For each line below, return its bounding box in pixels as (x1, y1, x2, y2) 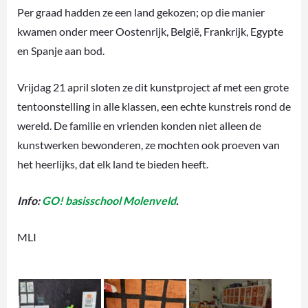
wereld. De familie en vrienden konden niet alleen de (17, 118, 261, 132)
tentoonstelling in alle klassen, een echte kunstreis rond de (17, 99, 291, 113)
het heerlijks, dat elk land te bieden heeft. (17, 157, 208, 170)
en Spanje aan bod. (17, 43, 104, 57)
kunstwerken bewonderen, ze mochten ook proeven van (17, 137, 280, 151)
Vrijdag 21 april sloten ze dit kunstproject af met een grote (17, 80, 289, 93)
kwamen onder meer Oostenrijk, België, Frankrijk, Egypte (17, 24, 283, 38)
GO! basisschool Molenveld (42, 193, 176, 207)
